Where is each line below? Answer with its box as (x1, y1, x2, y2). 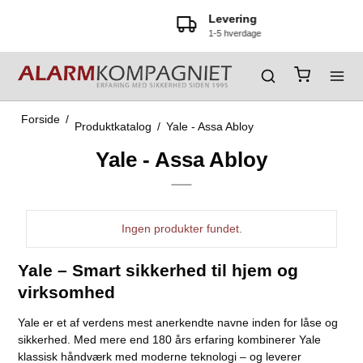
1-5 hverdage (171, 28, 224, 38)
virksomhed (18, 283, 116, 301)
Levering (171, 12, 220, 25)
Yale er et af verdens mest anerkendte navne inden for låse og (18, 316, 339, 329)
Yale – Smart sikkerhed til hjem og (18, 261, 299, 280)
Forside (20, 113, 60, 126)
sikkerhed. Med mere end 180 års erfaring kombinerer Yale (18, 333, 322, 346)
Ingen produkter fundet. (121, 222, 242, 235)
